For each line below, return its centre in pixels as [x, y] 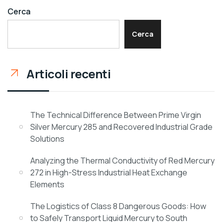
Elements [47, 184]
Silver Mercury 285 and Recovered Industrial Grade [121, 127]
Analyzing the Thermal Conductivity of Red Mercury [122, 160]
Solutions [47, 139]
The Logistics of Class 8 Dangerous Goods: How [118, 206]
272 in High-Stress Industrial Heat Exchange [109, 172]
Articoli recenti [69, 73]
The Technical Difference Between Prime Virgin [116, 115]
